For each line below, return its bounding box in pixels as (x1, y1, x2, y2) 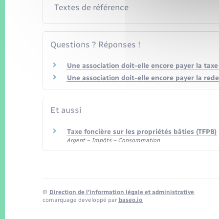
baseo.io (119, 197, 142, 204)
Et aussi (50, 105, 82, 115)
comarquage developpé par (43, 197, 118, 204)
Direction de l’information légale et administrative (49, 189, 194, 196)
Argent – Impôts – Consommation (66, 136, 160, 144)
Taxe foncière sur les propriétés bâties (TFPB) (67, 127, 217, 136)
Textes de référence (54, 2, 129, 12)
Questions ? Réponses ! (50, 39, 140, 49)
